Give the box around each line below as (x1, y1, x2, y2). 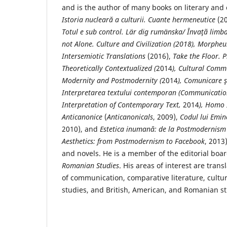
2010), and (62, 124, 100, 134)
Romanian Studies (62, 161, 119, 171)
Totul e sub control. (62, 27, 126, 37)
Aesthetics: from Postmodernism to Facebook (62, 136, 205, 146)
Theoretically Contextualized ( (62, 63, 156, 73)
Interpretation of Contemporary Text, (62, 100, 183, 110)
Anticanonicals (107, 112, 153, 122)
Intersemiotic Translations (62, 51, 147, 61)
